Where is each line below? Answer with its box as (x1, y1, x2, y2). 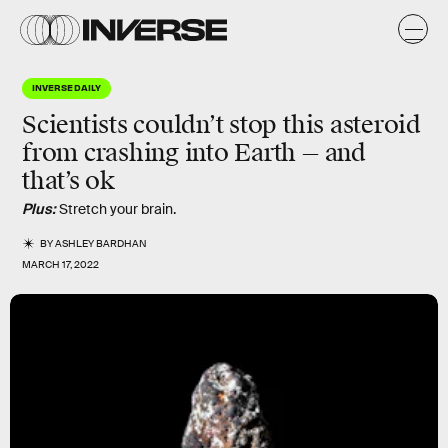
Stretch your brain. (59, 200, 176, 218)
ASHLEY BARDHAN (55, 237, 148, 250)
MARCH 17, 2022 (22, 258, 99, 271)
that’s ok (22, 166, 115, 196)
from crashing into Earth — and (22, 138, 366, 168)
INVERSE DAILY (32, 81, 101, 93)
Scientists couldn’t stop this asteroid (22, 110, 421, 140)
